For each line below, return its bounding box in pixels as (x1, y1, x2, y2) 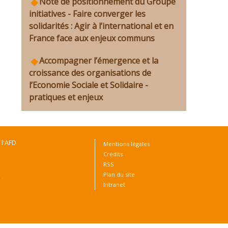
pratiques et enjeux (29, 92, 103, 103)
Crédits (103, 150, 123, 158)
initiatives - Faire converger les (29, 8, 146, 19)
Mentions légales (103, 140, 150, 148)
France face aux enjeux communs (29, 33, 155, 44)
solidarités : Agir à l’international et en (29, 20, 174, 32)
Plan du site (103, 170, 135, 178)
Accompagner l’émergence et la (39, 55, 158, 66)
